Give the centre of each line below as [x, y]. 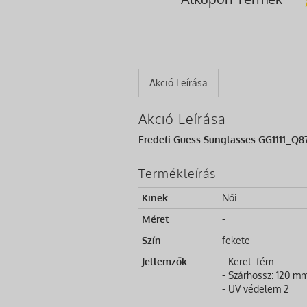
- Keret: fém [248, 261]
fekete [236, 240]
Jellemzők [164, 261]
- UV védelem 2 [256, 288]
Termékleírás [177, 173]
